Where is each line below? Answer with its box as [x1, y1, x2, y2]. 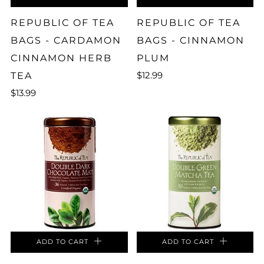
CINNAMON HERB [11, 52, 112, 64]
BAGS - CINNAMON [136, 34, 245, 46]
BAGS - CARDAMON [11, 34, 121, 46]
